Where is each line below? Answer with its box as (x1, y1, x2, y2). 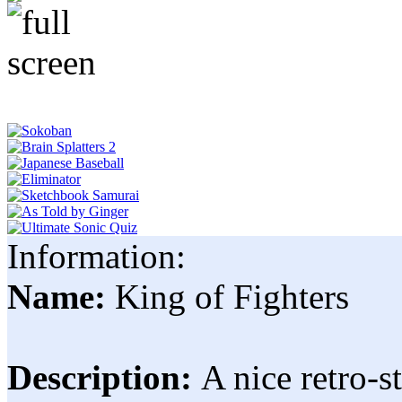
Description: (7, 358, 201, 397)
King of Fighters (115, 277, 349, 316)
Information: (7, 237, 186, 275)
